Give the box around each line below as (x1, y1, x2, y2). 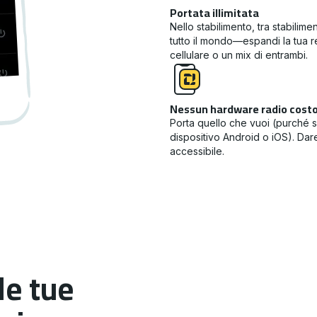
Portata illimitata (170, 2, 259, 23)
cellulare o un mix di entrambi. (170, 49, 308, 61)
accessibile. (170, 145, 224, 157)
